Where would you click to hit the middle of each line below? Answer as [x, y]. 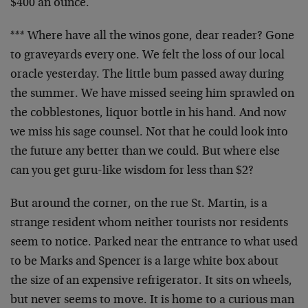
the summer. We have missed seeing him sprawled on [152, 94]
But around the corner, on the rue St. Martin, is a [139, 204]
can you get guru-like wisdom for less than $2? [132, 171]
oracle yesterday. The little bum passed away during [147, 75]
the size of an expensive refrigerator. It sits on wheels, [151, 281]
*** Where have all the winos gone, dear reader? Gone [152, 36]
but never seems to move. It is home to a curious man [152, 300]
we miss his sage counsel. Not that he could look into [149, 133]
